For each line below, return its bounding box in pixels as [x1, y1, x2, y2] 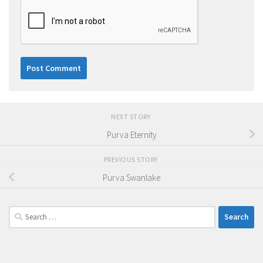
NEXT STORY [111, 112, 152, 121]
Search [8, 206, 33, 218]
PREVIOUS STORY [103, 154, 160, 164]
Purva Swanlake [103, 171, 160, 183]
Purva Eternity [106, 129, 157, 140]
